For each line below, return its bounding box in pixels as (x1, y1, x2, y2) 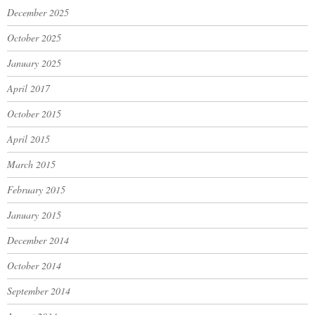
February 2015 (7, 183, 65, 196)
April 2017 (7, 82, 50, 95)
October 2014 (7, 259, 61, 272)
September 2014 (7, 284, 70, 297)
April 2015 (7, 132, 50, 146)
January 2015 (7, 208, 61, 221)
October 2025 (7, 31, 61, 44)
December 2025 (7, 6, 69, 19)
